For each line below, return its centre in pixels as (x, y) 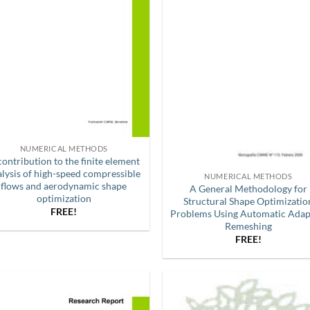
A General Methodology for (248, 188)
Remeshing (248, 226)
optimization (64, 198)
